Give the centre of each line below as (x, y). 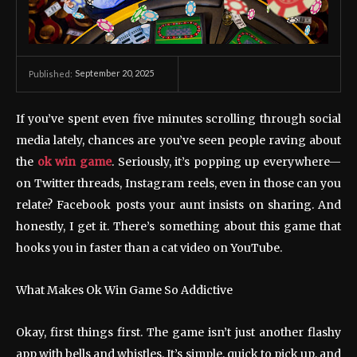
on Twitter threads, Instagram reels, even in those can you (178, 183)
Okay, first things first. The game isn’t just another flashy (178, 332)
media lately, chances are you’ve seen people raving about (178, 140)
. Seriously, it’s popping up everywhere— (226, 161)
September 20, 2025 (114, 73)
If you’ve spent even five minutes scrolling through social (178, 118)
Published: (51, 73)
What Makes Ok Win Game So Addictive (124, 290)
